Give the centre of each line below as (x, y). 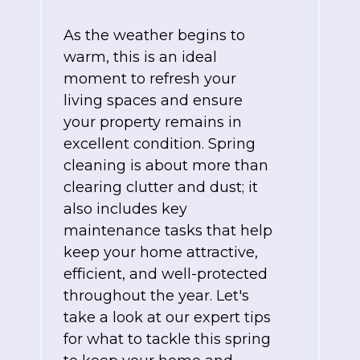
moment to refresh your (150, 79)
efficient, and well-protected (166, 274)
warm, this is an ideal (140, 57)
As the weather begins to (154, 36)
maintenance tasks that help (168, 231)
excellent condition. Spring (160, 144)
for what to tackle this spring (167, 340)
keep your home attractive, (161, 253)
